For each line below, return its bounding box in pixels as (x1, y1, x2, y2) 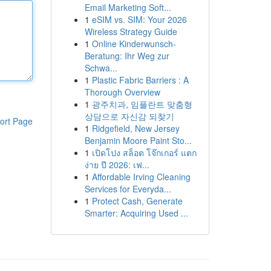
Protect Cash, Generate (91, 195, 183, 207)
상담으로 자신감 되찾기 (84, 110, 174, 122)
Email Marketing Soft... (84, 1, 171, 13)
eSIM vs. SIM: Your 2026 (91, 13, 187, 25)
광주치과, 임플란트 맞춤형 (91, 98, 192, 110)
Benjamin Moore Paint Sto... (84, 134, 192, 146)
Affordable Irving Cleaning (91, 171, 191, 183)
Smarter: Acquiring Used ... (84, 207, 188, 219)
